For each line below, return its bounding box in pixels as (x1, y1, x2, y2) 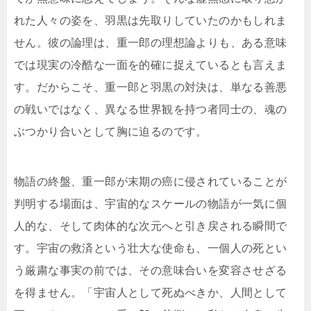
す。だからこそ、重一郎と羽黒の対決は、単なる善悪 (14, 81, 287, 94)
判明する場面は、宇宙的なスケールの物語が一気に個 (14, 198, 287, 210)
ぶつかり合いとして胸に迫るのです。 (14, 126, 208, 138)
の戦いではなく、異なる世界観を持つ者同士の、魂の (14, 103, 287, 116)
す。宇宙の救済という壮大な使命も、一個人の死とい (14, 242, 287, 255)
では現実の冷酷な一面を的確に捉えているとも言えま (14, 59, 287, 72)
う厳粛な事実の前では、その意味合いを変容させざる (14, 264, 287, 277)
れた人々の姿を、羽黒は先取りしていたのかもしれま (14, 15, 287, 27)
